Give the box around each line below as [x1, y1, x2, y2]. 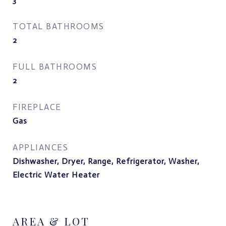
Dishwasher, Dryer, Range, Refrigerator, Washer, [13, 156, 199, 166]
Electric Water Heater [13, 170, 100, 180]
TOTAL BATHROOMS [13, 21, 104, 31]
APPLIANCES [13, 142, 68, 152]
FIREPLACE [13, 102, 62, 112]
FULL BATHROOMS [13, 62, 97, 72]
